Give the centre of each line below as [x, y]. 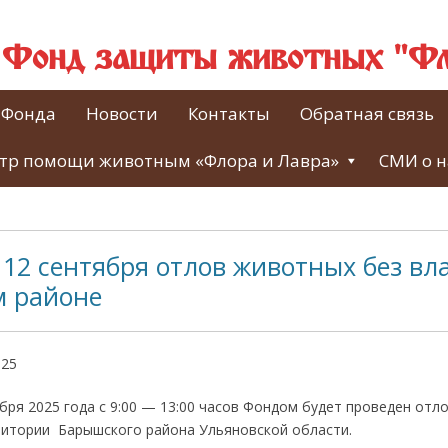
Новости [122, 113]
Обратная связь [367, 113]
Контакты [229, 113]
